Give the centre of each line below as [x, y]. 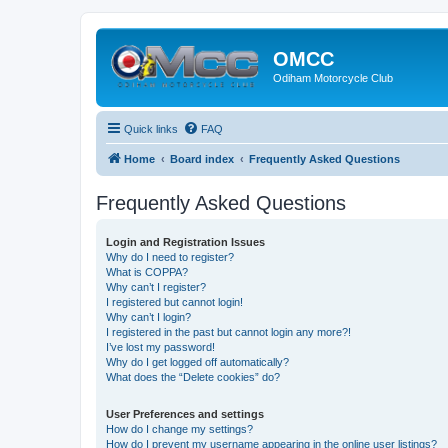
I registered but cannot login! [174, 301]
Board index [202, 158]
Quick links [151, 128]
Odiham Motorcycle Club [333, 78]
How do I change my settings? [179, 428]
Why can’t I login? [148, 316]
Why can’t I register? [156, 286]
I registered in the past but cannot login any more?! [228, 331]
